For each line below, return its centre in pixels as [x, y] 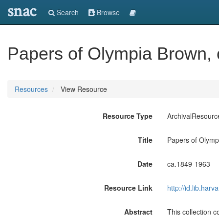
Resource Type [127, 116]
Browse [107, 12]
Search [67, 12]
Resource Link [128, 188]
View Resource [83, 89]
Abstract [138, 212]
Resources [31, 89]
